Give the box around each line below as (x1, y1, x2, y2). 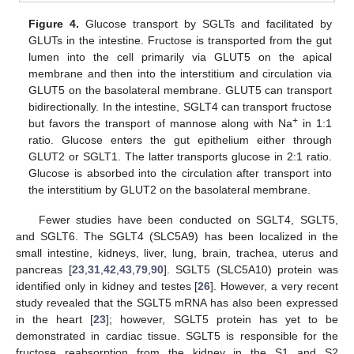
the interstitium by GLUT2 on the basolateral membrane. (28, 183, 311, 197)
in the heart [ (16, 313, 94, 326)
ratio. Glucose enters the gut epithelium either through (28, 134, 332, 147)
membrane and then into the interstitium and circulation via (28, 67, 332, 81)
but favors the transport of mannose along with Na (28, 117, 292, 130)
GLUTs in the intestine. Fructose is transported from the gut (28, 34, 332, 47)
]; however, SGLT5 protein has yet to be (106, 313, 339, 326)
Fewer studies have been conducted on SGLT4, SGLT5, (38, 213, 338, 227)
